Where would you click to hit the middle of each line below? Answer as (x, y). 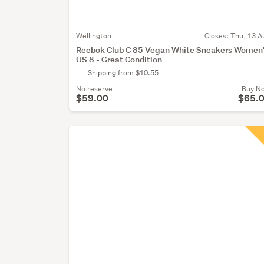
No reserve (95, 88)
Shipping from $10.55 (123, 72)
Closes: (217, 35)
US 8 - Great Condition (119, 59)
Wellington (94, 35)
